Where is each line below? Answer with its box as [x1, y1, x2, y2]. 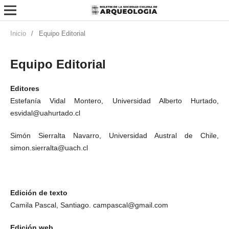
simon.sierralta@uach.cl [10, 143, 88, 152]
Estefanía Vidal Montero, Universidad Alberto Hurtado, [10, 96, 219, 105]
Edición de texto [10, 189, 67, 197]
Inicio [10, 29, 26, 37]
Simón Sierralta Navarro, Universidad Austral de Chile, [10, 131, 219, 140]
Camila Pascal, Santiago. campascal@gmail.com [10, 201, 168, 209]
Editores [10, 84, 39, 93]
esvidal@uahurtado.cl [10, 108, 80, 117]
